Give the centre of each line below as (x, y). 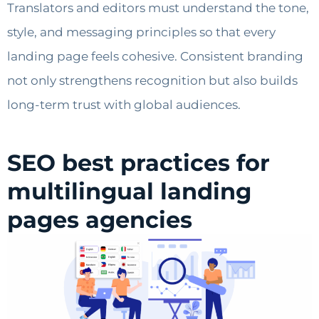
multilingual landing (129, 191)
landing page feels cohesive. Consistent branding (155, 57)
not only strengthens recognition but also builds (152, 81)
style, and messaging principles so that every (141, 32)
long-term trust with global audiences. (124, 105)
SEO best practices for (138, 162)
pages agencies (100, 219)
